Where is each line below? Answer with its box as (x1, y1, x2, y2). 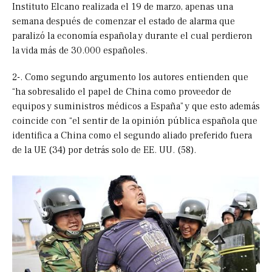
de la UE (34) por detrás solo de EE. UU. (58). (12, 144, 196, 157)
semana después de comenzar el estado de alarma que (12, 15, 235, 28)
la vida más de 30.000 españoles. (12, 44, 148, 57)
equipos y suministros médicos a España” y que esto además (12, 100, 260, 113)
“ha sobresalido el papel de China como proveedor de (12, 86, 231, 98)
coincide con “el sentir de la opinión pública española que (12, 115, 257, 127)
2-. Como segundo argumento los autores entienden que (12, 71, 248, 84)
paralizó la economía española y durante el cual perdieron (12, 30, 253, 42)
